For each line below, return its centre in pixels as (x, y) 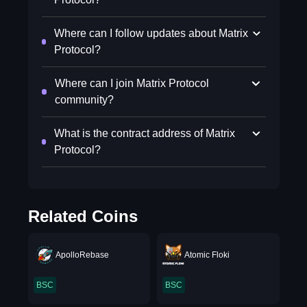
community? (84, 100)
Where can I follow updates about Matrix (151, 33)
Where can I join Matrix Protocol (132, 83)
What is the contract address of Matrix (145, 133)
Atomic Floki (207, 255)
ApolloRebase (82, 255)
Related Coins (83, 216)
